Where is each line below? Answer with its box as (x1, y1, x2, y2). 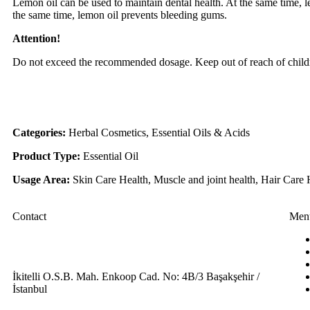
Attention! (12, 33, 60, 45)
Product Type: (12, 150, 80, 163)
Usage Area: (12, 174, 70, 186)
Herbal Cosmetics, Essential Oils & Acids (66, 127, 250, 139)
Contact (12, 210, 46, 223)
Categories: (12, 127, 66, 139)
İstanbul (12, 283, 47, 295)
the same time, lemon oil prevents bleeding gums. (12, 9, 227, 21)
